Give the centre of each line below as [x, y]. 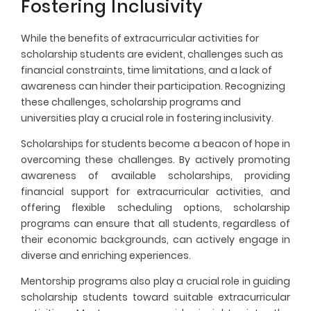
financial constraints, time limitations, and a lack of [146, 70]
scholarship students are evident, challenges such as [152, 54]
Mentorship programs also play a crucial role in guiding [155, 281]
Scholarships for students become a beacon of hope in [155, 143]
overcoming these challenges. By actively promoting [155, 159]
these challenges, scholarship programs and [131, 102]
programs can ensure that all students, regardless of [155, 223]
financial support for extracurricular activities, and [155, 191]
